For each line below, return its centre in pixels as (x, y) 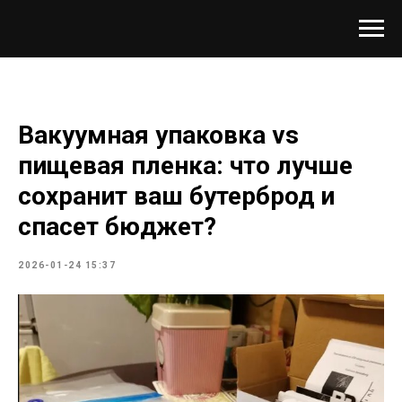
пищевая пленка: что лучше (185, 166)
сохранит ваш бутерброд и (176, 196)
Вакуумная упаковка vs (158, 135)
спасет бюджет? (117, 227)
